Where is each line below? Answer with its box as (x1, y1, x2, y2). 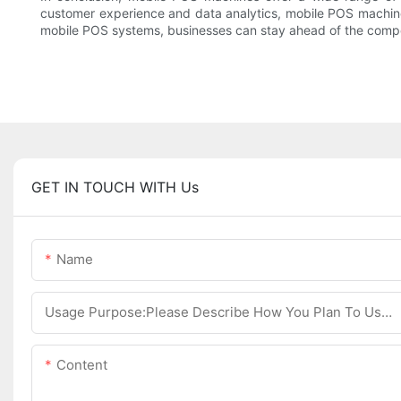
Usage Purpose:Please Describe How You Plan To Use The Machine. (381, 303, 392, 321)
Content (56, 356, 107, 374)
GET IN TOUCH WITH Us (31, 178, 199, 197)
